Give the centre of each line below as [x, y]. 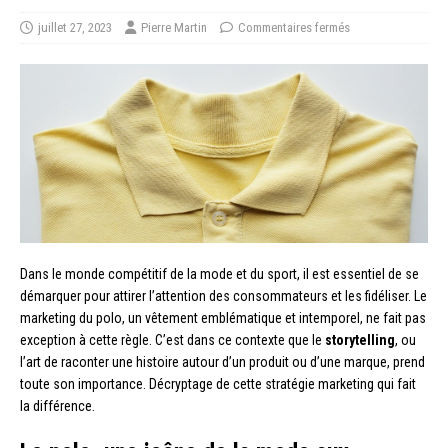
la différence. [57, 405]
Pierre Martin [174, 27]
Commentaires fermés [294, 27]
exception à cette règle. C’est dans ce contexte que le [172, 339]
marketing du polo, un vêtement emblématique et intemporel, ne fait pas [223, 317]
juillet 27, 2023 [75, 27]
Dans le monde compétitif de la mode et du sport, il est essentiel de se [219, 273]
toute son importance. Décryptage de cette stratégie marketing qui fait [218, 383]
